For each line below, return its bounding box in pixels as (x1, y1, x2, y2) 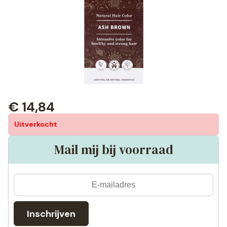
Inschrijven (27, 207, 76, 220)
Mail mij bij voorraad (54, 141, 173, 159)
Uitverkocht (14, 120, 57, 129)
